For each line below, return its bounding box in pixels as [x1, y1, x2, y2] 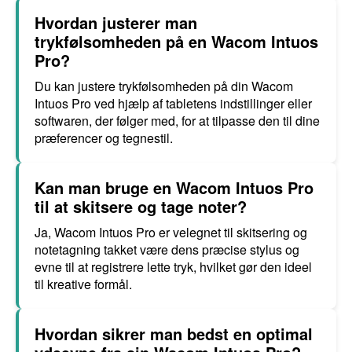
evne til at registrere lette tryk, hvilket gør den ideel [35, 258, 312, 276]
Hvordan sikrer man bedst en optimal [35, 322, 313, 345]
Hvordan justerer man [35, 11, 197, 34]
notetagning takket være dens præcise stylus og [35, 240, 299, 258]
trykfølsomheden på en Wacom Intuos [35, 30, 318, 53]
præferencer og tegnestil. [35, 129, 173, 147]
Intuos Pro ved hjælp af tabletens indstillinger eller [35, 94, 312, 112]
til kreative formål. [35, 275, 132, 293]
